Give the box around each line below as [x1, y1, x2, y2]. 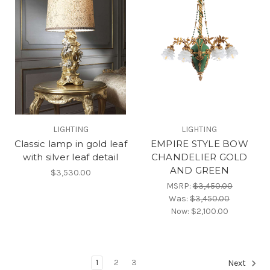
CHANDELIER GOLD [151, 151, 248, 163]
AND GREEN [169, 164, 229, 176]
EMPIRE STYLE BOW [150, 137, 248, 149]
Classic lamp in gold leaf [14, 137, 127, 149]
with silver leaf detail [23, 151, 119, 163]
